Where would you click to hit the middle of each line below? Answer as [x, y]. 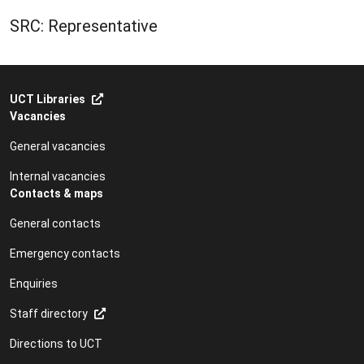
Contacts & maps [56, 193]
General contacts [55, 223]
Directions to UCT [56, 343]
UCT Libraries [48, 99]
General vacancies [58, 146]
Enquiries [34, 283]
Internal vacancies [58, 176]
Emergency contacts [65, 253]
